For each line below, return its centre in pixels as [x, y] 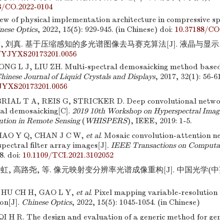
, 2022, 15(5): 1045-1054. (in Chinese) [136, 202]
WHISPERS [106, 121]
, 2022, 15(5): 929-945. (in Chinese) [97, 29]
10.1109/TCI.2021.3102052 [68, 155]
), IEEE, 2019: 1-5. [160, 121]
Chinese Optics [47, 202]
